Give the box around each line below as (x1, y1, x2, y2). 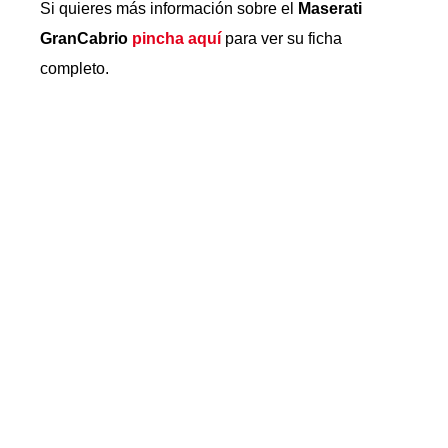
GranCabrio (40, 30, 132, 47)
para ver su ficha (221, 30, 342, 47)
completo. (40, 60, 109, 77)
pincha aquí (132, 30, 221, 47)
